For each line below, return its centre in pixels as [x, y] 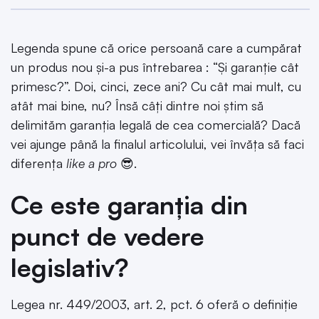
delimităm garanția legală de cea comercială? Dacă [156, 125]
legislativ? [70, 267]
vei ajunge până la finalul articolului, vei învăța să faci [157, 144]
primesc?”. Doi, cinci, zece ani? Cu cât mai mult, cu [156, 87]
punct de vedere [108, 236]
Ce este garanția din [129, 204]
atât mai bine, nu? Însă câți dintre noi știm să [137, 106]
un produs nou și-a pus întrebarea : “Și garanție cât [155, 67]
